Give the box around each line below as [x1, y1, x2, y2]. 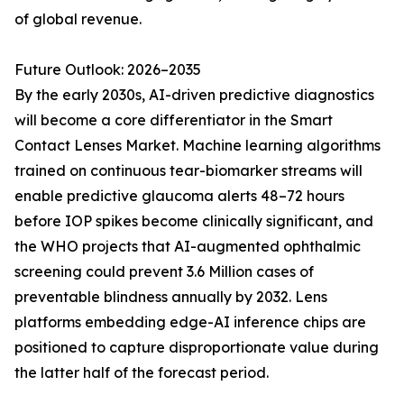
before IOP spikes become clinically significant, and [14, 212, 373, 231]
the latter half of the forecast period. [14, 363, 269, 382]
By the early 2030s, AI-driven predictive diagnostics [14, 86, 374, 105]
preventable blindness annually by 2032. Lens [14, 288, 327, 307]
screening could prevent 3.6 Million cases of [14, 262, 314, 281]
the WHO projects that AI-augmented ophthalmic [14, 237, 361, 256]
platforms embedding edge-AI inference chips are [14, 313, 366, 332]
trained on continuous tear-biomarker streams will [14, 161, 363, 180]
